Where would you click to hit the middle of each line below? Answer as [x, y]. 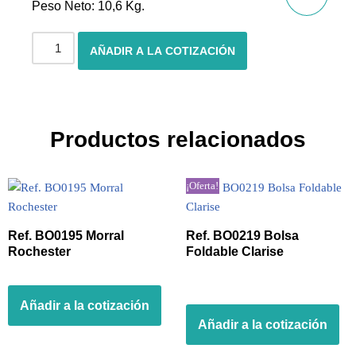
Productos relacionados [178, 139]
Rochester [39, 252]
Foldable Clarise [235, 252]
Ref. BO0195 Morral [66, 236]
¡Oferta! [203, 186]
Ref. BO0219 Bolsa [242, 236]
